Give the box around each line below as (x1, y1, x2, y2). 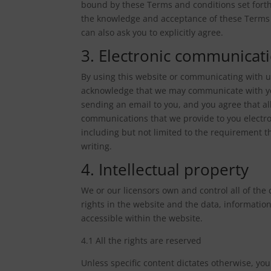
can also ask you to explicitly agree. (81, 26, 224, 38)
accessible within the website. (81, 212, 203, 224)
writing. (81, 140, 113, 152)
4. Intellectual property (81, 158, 249, 180)
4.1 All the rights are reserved (81, 234, 202, 246)
